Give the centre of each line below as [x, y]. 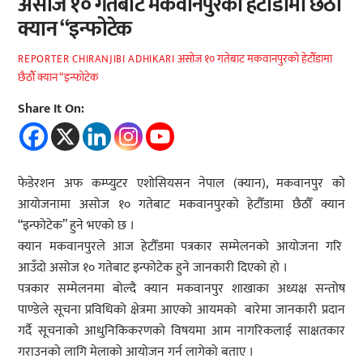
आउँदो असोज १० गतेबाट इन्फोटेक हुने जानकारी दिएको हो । [153, 268]
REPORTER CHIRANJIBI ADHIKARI [96, 59]
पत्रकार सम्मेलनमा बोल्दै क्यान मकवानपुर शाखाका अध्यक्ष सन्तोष [181, 289]
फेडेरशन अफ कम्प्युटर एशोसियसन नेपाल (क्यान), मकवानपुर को [181, 184]
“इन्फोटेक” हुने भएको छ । [77, 226]
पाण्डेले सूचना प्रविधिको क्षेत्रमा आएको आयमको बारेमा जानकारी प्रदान [181, 310]
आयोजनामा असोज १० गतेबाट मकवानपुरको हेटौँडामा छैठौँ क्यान [181, 205]
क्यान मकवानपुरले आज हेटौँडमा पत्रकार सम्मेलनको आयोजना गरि [181, 247]
